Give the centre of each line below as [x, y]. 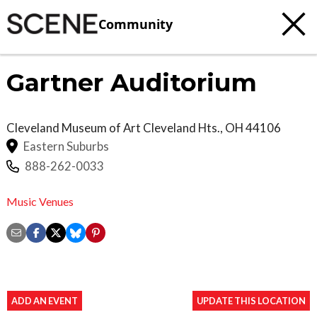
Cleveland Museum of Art [75, 128]
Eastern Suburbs [66, 146]
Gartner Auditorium [132, 83]
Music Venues [40, 201]
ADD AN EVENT [45, 300]
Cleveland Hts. [181, 128]
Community [136, 24]
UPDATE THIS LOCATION [251, 300]
